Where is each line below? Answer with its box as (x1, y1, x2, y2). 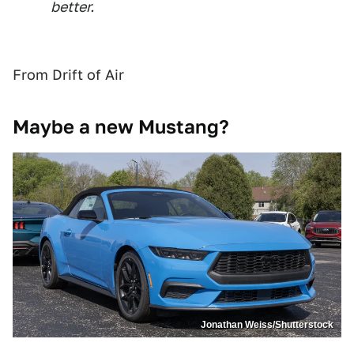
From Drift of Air (13, 66, 124, 83)
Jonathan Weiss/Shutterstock (201, 318, 333, 330)
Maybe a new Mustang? (13, 115, 229, 138)
